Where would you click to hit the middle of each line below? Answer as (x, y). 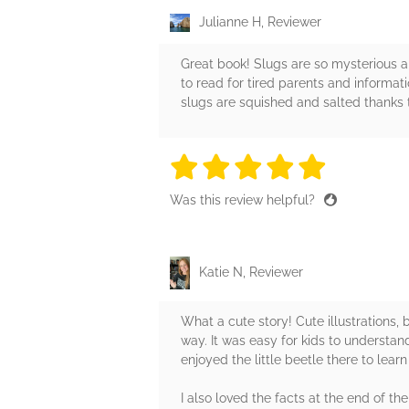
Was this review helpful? (244, 200)
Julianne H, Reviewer (260, 22)
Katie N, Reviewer (251, 273)
